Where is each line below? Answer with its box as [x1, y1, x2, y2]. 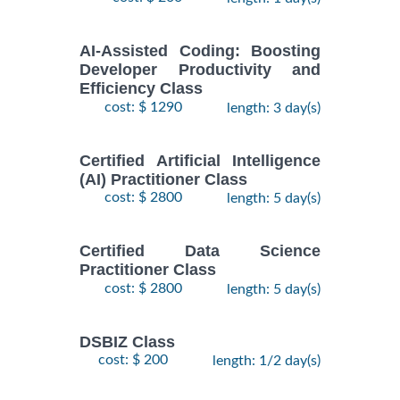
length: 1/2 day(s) [212, 353, 321, 368]
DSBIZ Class [79, 332, 175, 351]
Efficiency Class [79, 79, 203, 98]
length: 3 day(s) [227, 100, 321, 115]
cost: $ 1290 [104, 99, 182, 114]
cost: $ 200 [98, 352, 168, 367]
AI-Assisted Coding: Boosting [79, 42, 321, 61]
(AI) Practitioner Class [79, 171, 247, 189]
